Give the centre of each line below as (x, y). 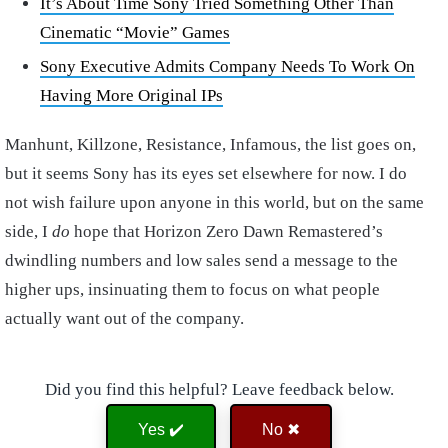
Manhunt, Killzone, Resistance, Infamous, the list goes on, (210, 145)
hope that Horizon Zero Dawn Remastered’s (228, 232)
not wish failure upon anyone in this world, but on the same (214, 203)
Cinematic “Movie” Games (135, 33)
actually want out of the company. (126, 319)
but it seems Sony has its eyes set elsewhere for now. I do (206, 174)
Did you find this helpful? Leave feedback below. (219, 390)
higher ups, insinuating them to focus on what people (192, 290)
